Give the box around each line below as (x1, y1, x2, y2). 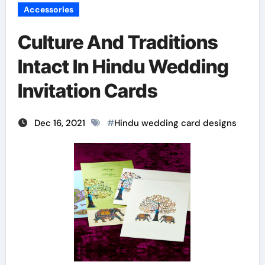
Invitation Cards (17, 79, 158, 102)
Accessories (23, 4, 73, 15)
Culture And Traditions (17, 31, 218, 54)
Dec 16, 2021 (34, 117, 88, 129)
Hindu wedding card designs (114, 117, 237, 129)
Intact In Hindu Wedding (17, 55, 229, 78)
